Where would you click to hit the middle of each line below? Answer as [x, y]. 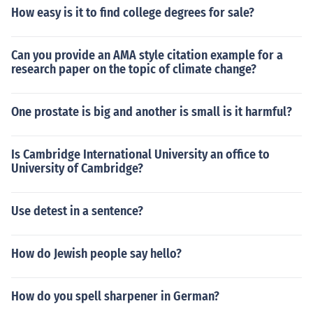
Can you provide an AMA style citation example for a [147, 55]
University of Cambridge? [77, 168]
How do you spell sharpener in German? [115, 296]
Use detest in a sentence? [77, 211]
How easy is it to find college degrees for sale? [133, 13]
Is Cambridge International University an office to [140, 154]
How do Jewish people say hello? [96, 254]
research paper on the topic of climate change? [134, 69]
